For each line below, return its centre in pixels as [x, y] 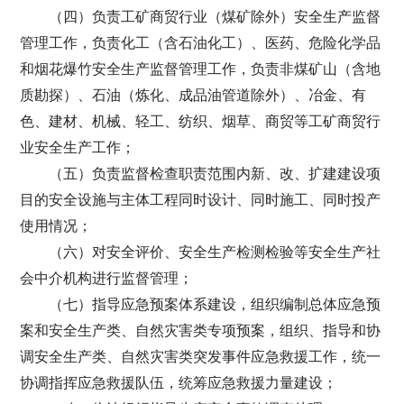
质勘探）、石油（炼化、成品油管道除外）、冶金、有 [193, 95]
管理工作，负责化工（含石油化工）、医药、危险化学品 [201, 43]
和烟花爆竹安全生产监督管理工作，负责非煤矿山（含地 [201, 69]
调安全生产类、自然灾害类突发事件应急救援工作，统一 [201, 357]
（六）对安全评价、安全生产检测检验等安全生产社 [215, 252]
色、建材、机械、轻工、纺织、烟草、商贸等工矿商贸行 [201, 121]
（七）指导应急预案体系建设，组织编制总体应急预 [215, 304]
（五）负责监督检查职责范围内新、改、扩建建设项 [215, 174]
